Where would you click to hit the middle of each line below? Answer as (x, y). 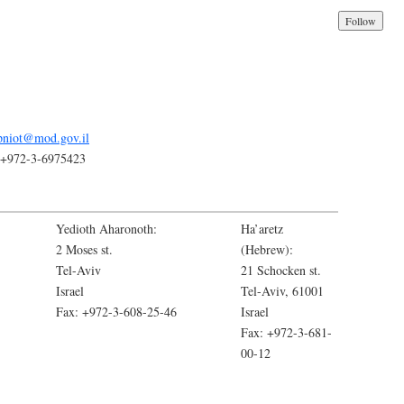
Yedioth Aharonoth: (106, 228)
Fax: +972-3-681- (286, 332)
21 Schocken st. (281, 270)
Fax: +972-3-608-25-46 (116, 311)
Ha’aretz (262, 228)
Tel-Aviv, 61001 (282, 290)
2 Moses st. (84, 249)
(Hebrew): (267, 249)
